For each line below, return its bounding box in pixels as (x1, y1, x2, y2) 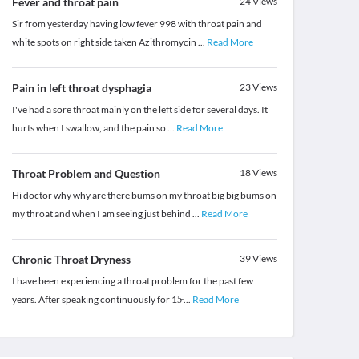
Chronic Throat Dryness (11, 252, 131, 267)
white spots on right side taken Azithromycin (11, 36, 198, 49)
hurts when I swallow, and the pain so (11, 122, 167, 135)
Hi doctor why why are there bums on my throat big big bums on (11, 189, 276, 202)
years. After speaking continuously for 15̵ (11, 293, 184, 306)
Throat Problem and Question (11, 167, 160, 181)
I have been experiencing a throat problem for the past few (11, 275, 253, 288)
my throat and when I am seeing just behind (11, 208, 192, 220)
